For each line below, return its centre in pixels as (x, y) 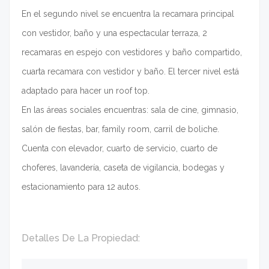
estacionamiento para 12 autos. (81, 187)
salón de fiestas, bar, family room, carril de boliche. (120, 129)
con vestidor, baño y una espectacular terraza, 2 (114, 33)
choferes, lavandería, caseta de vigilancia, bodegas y (123, 168)
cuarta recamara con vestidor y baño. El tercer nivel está (130, 72)
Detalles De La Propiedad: (81, 238)
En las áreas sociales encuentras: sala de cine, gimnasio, (130, 110)
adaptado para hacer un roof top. (86, 91)
